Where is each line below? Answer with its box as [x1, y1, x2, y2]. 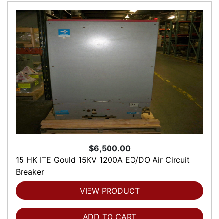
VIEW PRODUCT [79, 186, 140, 196]
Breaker [16, 167, 44, 177]
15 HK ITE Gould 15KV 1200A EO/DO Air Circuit [16, 155, 190, 165]
